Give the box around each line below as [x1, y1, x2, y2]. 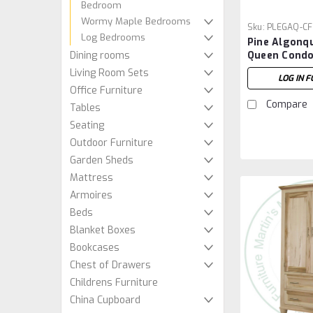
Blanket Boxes [70, 224, 136, 237]
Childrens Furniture [70, 276, 158, 289]
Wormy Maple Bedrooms [81, 15, 191, 27]
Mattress [70, 171, 113, 184]
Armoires [70, 189, 112, 202]
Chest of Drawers [70, 259, 151, 272]
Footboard [247, 61, 303, 75]
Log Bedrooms [81, 31, 145, 43]
